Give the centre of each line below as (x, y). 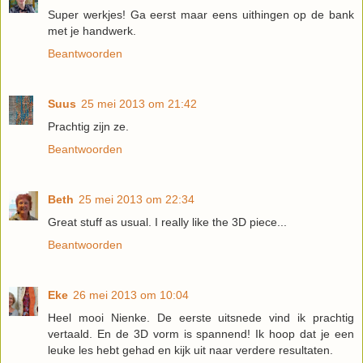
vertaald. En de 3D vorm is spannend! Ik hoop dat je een (201, 333)
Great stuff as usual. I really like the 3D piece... (167, 222)
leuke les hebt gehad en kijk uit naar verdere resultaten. (190, 350)
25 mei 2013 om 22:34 (137, 199)
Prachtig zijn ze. (88, 126)
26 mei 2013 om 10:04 (131, 295)
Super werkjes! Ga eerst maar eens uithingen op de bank (201, 14)
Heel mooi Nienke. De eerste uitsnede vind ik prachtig (201, 317)
